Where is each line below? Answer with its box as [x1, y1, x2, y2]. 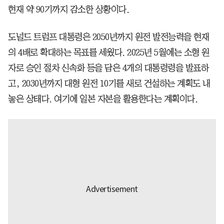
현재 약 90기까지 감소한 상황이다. [8, 4, 129, 14]
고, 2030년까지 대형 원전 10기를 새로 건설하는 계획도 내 [8, 78, 210, 88]
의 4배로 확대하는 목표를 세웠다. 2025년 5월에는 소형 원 [8, 47, 209, 57]
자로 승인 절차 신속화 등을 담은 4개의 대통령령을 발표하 [8, 63, 208, 72]
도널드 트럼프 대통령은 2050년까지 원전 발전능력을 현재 [8, 32, 209, 41]
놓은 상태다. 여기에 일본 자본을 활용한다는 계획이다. [8, 94, 197, 103]
